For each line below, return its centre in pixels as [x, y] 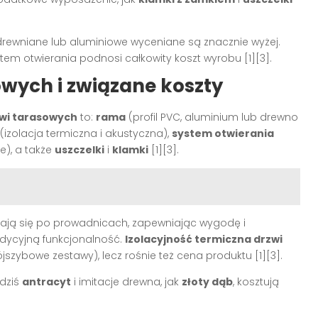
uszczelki [79, 149]
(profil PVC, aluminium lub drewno [212, 117]
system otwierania [223, 133]
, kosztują [256, 281]
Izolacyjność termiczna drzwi [204, 239]
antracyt [46, 281]
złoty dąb [207, 281]
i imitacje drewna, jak [126, 281]
